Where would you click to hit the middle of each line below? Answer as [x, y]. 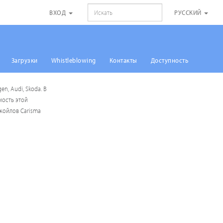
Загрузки [24, 60]
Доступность [169, 60]
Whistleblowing [73, 60]
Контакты [123, 60]
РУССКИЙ [189, 12]
